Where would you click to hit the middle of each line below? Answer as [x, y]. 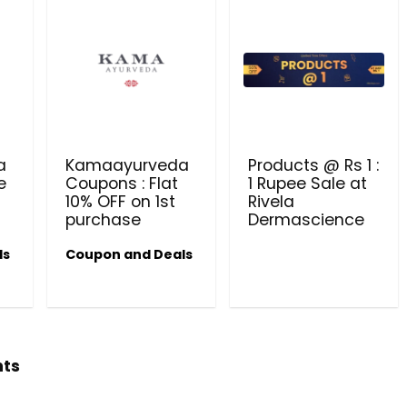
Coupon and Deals [129, 255]
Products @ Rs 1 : [313, 166]
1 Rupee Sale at [307, 184]
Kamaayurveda [127, 166]
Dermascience [306, 220]
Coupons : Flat [122, 184]
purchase [103, 220]
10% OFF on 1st [120, 202]
